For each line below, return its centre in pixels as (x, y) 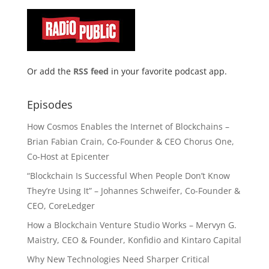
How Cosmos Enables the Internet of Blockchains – (128, 126)
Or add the (50, 71)
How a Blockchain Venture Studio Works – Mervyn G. (131, 225)
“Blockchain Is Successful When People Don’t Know (128, 176)
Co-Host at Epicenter (68, 156)
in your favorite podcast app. (168, 71)
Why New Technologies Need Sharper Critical (118, 259)
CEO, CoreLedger (61, 206)
